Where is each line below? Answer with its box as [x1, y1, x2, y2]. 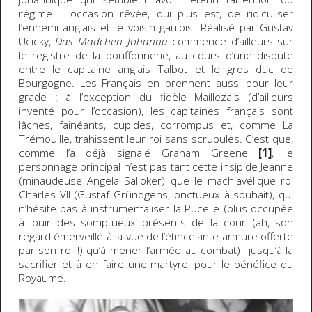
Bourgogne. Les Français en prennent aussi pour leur [18, 75, 294, 91]
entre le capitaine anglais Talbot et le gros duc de [18, 61, 294, 77]
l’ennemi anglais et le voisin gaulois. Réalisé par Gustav [18, 19, 294, 35]
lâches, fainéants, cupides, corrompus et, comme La [18, 117, 294, 132]
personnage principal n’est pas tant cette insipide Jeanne [18, 159, 294, 174]
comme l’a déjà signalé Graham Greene [18, 145, 259, 160]
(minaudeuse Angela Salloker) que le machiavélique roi [18, 173, 294, 188]
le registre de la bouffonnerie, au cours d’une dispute [18, 47, 294, 63]
